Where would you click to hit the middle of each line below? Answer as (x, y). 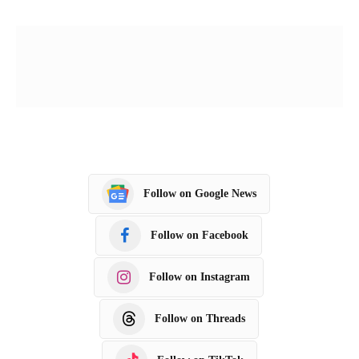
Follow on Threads (200, 319)
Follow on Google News (200, 194)
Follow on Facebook (200, 236)
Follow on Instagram (200, 277)
